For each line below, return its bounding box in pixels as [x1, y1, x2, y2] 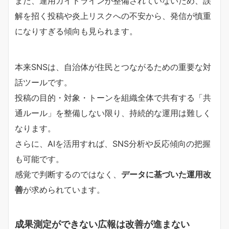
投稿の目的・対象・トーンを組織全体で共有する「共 [15, 92, 211, 103]
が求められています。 [23, 184, 105, 195]
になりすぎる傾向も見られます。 [15, 26, 138, 36]
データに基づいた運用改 [121, 169, 211, 179]
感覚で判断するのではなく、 [15, 169, 121, 179]
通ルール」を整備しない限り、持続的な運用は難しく [15, 107, 211, 118]
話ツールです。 [15, 77, 72, 87]
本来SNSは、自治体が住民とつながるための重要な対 [15, 61, 211, 72]
